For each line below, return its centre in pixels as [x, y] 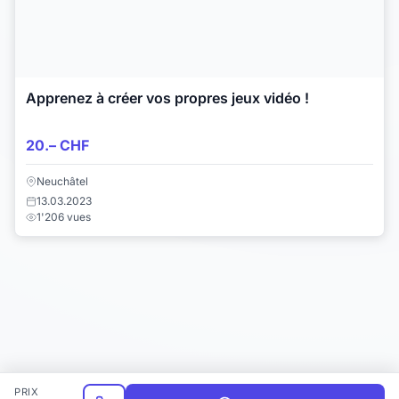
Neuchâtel [62, 181]
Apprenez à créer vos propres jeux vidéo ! [167, 98]
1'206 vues [64, 216]
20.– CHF [57, 146]
